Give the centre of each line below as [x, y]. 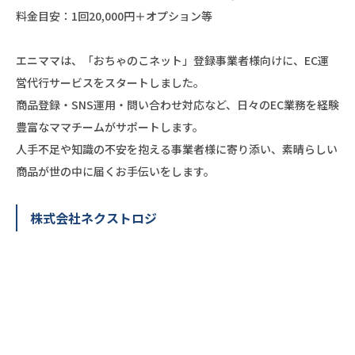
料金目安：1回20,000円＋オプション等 [114, 15]
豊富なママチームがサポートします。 [110, 126]
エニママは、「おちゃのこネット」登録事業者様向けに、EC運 [172, 60]
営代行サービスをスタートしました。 [110, 82]
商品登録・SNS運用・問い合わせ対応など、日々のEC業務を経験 [177, 104]
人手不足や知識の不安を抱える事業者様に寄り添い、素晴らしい [177, 149]
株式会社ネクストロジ [94, 218]
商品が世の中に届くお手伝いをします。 [115, 171]
